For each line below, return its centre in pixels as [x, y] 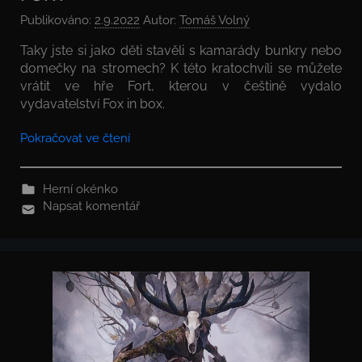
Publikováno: [57, 21]
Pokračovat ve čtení [75, 139]
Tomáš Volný [215, 21]
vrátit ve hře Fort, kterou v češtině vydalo [181, 86]
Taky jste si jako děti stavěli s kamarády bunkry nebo [181, 51]
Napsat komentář [91, 206]
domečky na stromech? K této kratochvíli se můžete [181, 69]
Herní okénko [80, 189]
